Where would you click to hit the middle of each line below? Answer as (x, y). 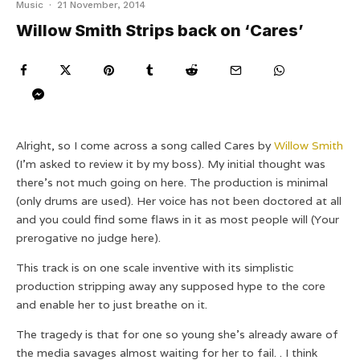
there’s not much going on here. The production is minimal (172, 183)
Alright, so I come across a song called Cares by (145, 146)
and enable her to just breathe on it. (112, 305)
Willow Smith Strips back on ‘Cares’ (160, 31)
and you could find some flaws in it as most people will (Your (178, 220)
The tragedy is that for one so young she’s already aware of (177, 335)
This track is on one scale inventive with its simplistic (155, 268)
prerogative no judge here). (88, 238)
